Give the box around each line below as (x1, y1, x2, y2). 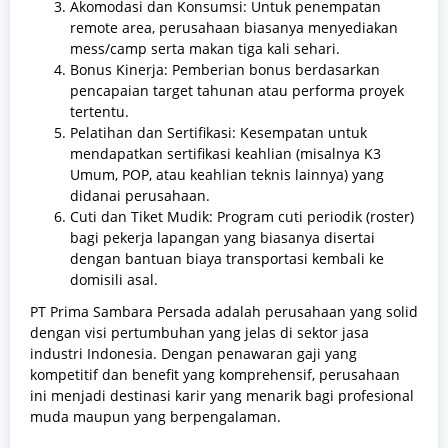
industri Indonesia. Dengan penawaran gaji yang (30, 344, 357, 364)
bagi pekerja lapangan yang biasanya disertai (70, 227, 375, 247)
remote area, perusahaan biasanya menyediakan (70, 17, 398, 37)
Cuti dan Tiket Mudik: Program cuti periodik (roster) (70, 206, 414, 226)
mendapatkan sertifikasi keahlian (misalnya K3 (70, 143, 381, 163)
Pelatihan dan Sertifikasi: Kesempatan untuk (70, 122, 367, 142)
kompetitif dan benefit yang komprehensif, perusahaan (30, 365, 400, 385)
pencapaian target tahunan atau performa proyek (70, 80, 404, 100)
